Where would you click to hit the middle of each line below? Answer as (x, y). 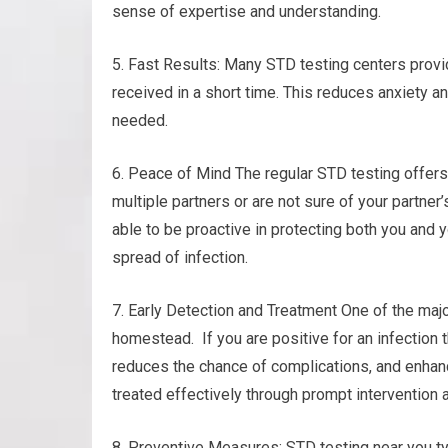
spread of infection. (180, 257)
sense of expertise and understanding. (246, 11)
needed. (140, 120)
